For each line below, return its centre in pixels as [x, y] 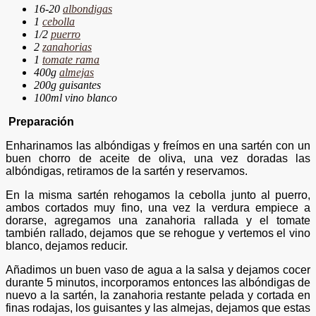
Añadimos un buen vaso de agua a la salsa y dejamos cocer [158, 270]
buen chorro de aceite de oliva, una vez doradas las [158, 159]
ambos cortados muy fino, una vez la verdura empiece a [158, 208]
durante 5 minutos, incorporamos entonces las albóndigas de [158, 283]
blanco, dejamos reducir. [67, 246]
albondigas [87, 9]
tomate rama [71, 60]
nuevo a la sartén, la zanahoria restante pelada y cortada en [158, 296]
